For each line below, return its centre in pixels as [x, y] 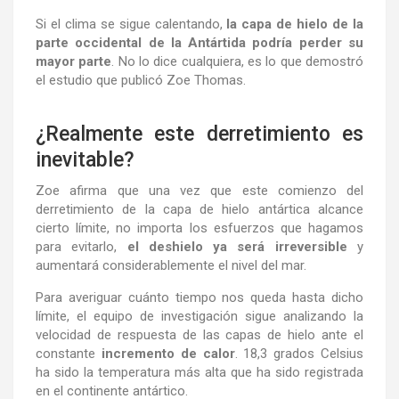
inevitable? [85, 159]
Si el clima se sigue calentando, [131, 24]
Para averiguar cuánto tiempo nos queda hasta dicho [199, 297]
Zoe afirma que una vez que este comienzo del [199, 190]
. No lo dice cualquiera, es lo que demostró [238, 61]
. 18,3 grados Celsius [299, 353]
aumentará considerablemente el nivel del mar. [171, 265]
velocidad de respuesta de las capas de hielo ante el [199, 334]
